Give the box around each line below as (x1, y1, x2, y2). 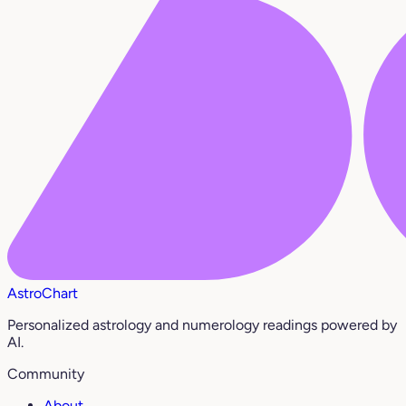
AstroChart (7, 285, 78, 303)
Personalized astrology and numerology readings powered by (7, 316, 397, 334)
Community (7, 365, 84, 383)
